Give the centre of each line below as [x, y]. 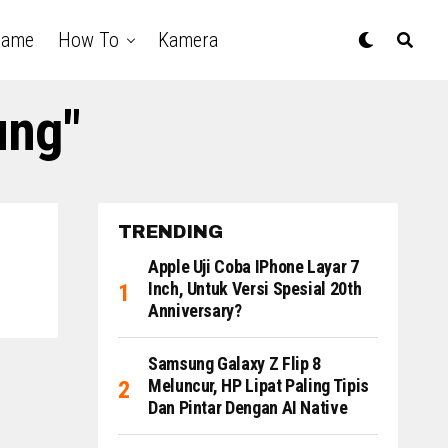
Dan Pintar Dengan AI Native [248, 407]
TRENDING [170, 232]
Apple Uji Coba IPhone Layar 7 [253, 266]
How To [88, 40]
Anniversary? [195, 310]
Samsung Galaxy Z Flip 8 [234, 363]
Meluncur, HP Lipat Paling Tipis [258, 385]
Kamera [187, 40]
